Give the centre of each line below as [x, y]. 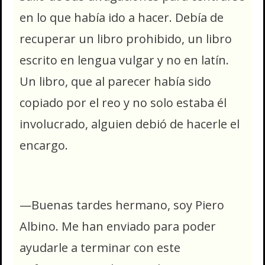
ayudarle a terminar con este [100, 247]
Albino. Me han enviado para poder [118, 226]
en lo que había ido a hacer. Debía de [122, 18]
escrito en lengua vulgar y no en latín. [124, 60]
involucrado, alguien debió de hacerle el [130, 124]
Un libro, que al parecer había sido [115, 82]
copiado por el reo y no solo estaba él [123, 103]
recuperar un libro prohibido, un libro [126, 39]
